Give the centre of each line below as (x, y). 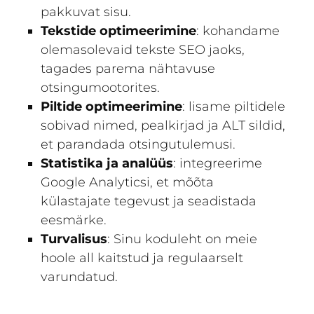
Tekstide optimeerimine (119, 31)
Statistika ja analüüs (107, 164)
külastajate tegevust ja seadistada (149, 202)
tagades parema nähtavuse (128, 69)
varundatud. (80, 277)
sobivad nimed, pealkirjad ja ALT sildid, (163, 126)
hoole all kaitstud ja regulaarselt (142, 258)
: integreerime (218, 164)
